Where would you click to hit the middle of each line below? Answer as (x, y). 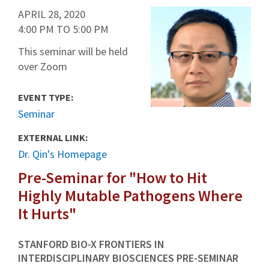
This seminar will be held (73, 51)
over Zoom (43, 66)
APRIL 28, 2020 (52, 14)
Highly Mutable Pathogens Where (130, 195)
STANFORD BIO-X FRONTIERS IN (91, 244)
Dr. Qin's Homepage (62, 154)
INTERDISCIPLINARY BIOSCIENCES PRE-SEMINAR (128, 258)
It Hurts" (47, 213)
